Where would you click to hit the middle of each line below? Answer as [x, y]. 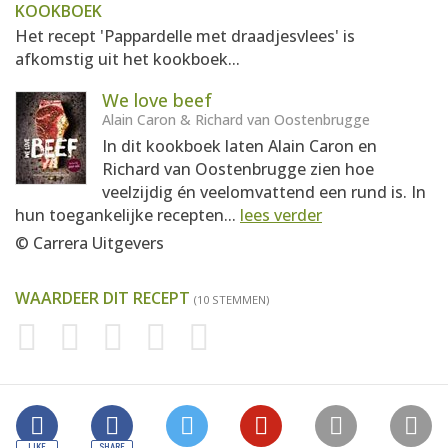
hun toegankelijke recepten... [127, 215]
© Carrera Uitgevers [89, 243]
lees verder [281, 215]
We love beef [157, 100]
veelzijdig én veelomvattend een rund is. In [264, 192]
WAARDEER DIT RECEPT [104, 298]
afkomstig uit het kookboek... [127, 59]
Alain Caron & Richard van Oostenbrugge [236, 119]
